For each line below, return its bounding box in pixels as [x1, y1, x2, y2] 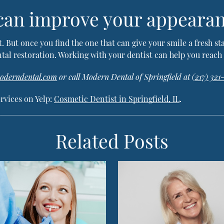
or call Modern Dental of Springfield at [57, 71, 192, 82]
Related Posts [55, 128, 168, 153]
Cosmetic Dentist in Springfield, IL [54, 93, 180, 104]
